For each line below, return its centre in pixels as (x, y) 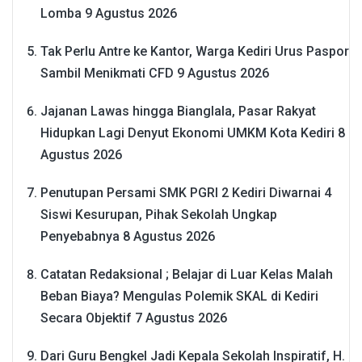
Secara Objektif (86, 318)
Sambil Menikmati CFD (107, 74)
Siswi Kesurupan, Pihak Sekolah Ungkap (159, 215)
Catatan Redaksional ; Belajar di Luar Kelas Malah (187, 275)
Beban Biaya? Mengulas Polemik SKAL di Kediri (179, 297)
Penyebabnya (80, 237)
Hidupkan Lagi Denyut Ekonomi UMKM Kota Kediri (187, 133)
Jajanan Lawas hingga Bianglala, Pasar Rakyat (178, 112)
